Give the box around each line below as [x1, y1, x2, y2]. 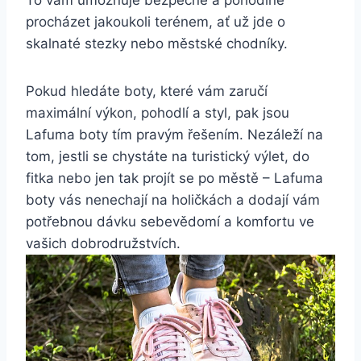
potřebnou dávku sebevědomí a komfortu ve [26, 213, 314, 230]
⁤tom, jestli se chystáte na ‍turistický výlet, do [26, 147, 309, 164]
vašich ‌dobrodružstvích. [26, 234, 180, 251]
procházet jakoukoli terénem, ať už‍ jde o [26, 13, 285, 30]
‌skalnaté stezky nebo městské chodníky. [26, 35, 288, 52]
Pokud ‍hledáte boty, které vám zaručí [26, 82, 268, 99]
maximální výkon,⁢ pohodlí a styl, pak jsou [26, 104, 289, 121]
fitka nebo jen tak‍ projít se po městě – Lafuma [26, 169, 323, 186]
